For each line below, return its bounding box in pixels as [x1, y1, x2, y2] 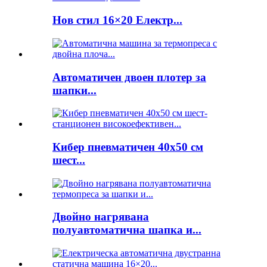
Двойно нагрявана [52, 210, 149, 223]
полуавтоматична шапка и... [52, 223, 201, 237]
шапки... [52, 83, 97, 97]
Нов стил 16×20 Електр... [52, 14, 182, 27]
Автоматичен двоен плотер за [52, 70, 206, 83]
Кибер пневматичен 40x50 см [52, 140, 203, 153]
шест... [52, 153, 85, 166]
